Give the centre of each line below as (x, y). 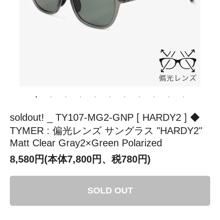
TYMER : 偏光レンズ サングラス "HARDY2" (106, 130)
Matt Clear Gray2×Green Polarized (86, 143)
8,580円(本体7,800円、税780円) (80, 159)
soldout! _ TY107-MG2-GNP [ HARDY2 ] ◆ (105, 117)
